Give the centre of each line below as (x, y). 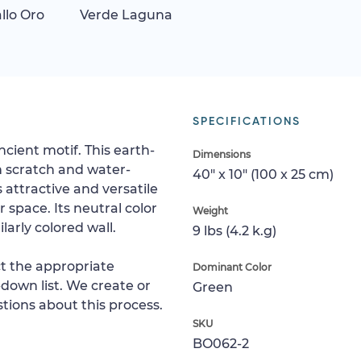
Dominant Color (232, 267)
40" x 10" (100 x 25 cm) (263, 174)
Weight (210, 210)
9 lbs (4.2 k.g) (234, 230)
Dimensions (222, 154)
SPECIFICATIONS (247, 121)
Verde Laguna (126, 15)
